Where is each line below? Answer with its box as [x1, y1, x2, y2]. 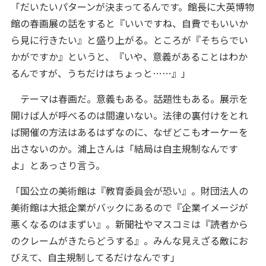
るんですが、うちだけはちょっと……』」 [10, 66, 191, 80]
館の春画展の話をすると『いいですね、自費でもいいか [10, 16, 248, 30]
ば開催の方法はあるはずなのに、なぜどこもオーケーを [10, 125, 248, 139]
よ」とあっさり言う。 [10, 158, 105, 172]
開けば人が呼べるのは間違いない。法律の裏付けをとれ [10, 108, 248, 122]
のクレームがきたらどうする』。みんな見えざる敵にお [10, 233, 248, 248]
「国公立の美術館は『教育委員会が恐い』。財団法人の [10, 183, 248, 198]
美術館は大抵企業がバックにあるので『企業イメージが [10, 200, 248, 214]
